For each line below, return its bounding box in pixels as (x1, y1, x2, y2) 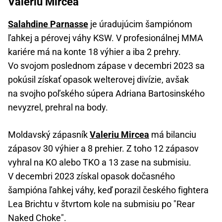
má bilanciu (149, 129, 196, 140)
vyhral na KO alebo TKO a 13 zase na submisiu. (8, 157, 191, 168)
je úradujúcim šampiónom (88, 19, 192, 30)
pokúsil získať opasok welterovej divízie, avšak (8, 74, 189, 85)
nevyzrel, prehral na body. (8, 102, 108, 113)
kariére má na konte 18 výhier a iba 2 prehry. (8, 47, 181, 57)
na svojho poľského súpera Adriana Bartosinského (8, 88, 205, 99)
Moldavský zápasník (8, 129, 90, 140)
